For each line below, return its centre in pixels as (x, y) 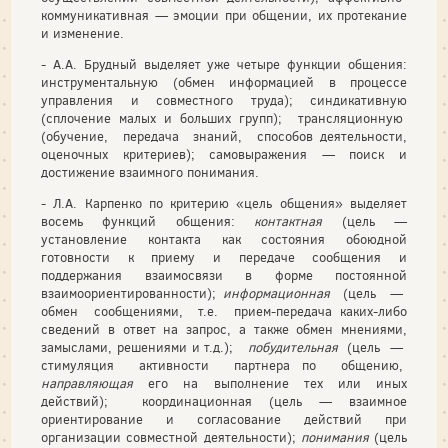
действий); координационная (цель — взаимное (224, 401)
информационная (276, 293)
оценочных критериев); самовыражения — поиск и (224, 154)
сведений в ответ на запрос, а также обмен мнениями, (224, 329)
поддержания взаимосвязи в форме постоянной (224, 275)
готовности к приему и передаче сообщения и (224, 257)
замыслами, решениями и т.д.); (144, 347)
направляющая (87, 383)
